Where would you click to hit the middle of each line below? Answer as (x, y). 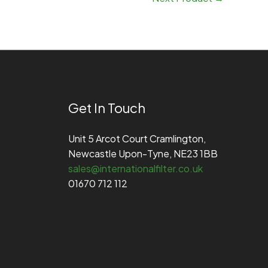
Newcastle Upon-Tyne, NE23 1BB (143, 154)
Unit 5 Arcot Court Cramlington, (137, 139)
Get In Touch (106, 108)
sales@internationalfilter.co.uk (135, 169)
